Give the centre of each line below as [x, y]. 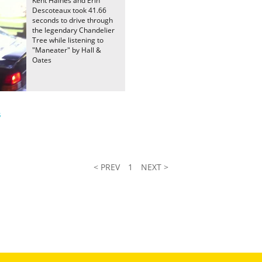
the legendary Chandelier [73, 30]
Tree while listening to [68, 40]
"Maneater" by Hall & [67, 50]
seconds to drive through [73, 20]
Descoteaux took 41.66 [69, 10]
